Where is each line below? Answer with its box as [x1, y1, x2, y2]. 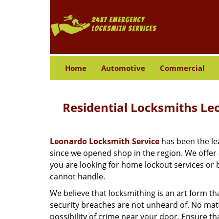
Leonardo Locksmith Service [50, 136, 159, 147]
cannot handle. [50, 171, 105, 182]
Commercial [159, 63, 205, 73]
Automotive [101, 63, 145, 73]
